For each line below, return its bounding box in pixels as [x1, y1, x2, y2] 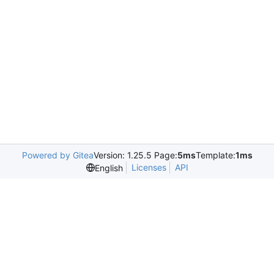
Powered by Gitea [21, 150, 94, 160]
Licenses [131, 162, 166, 172]
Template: [195, 150, 235, 160]
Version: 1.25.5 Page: [93, 150, 177, 160]
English [94, 162, 123, 173]
